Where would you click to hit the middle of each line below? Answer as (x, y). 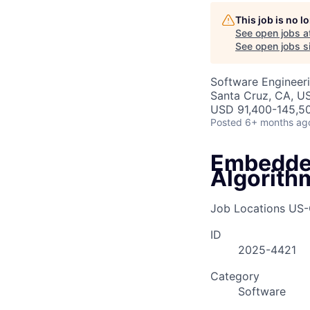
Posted (226, 122)
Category (235, 276)
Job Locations (248, 209)
